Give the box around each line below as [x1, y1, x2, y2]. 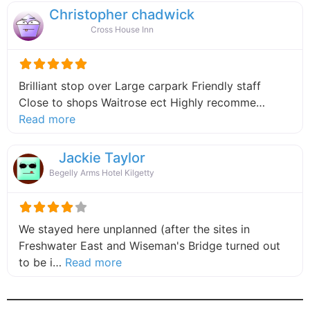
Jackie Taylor [58, 149, 145, 166]
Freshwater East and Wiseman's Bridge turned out [19, 238, 280, 253]
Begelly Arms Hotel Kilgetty [49, 167, 154, 178]
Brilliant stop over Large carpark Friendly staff [19, 78, 261, 93]
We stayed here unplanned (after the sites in [19, 221, 250, 236]
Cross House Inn [90, 24, 154, 35]
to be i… [19, 255, 65, 269]
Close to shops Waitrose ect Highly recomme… [19, 95, 265, 109]
